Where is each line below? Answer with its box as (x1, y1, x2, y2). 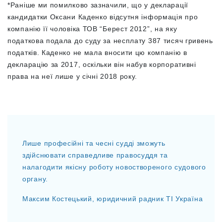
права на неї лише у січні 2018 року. (7, 72, 140, 80)
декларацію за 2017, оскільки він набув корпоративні (7, 60, 196, 68)
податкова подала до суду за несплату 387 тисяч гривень (7, 36, 213, 45)
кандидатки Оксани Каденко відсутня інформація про (7, 12, 198, 21)
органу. (22, 174, 48, 183)
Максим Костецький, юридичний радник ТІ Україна (22, 194, 203, 203)
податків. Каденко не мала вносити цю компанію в (7, 48, 187, 56)
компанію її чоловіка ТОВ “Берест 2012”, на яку (7, 24, 177, 33)
